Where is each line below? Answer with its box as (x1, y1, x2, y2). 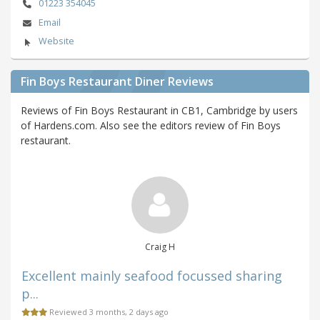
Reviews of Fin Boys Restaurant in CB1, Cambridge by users (21, 104, 298, 118)
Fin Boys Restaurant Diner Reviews (21, 74, 214, 90)
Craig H (145, 241, 175, 254)
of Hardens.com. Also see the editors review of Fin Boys (21, 119, 281, 133)
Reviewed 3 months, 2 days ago (47, 306, 169, 318)
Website (38, 35, 74, 48)
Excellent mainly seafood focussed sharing (21, 267, 282, 285)
